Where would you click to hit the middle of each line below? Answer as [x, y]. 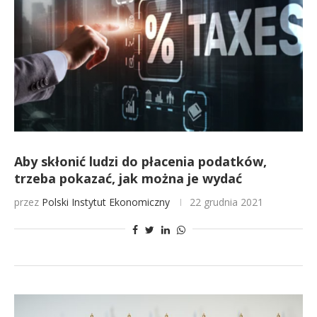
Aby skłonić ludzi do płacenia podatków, [140, 161]
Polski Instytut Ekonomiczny [106, 202]
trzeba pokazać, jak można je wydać [128, 178]
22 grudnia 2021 [226, 202]
